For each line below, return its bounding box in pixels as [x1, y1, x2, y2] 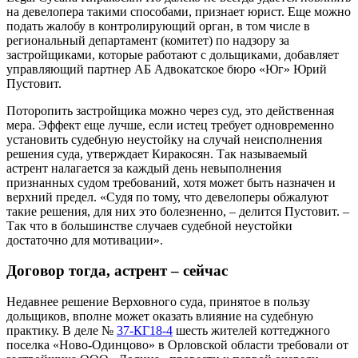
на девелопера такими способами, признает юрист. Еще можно [6, 4, 351, 18]
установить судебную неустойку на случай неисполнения [6, 132, 322, 146]
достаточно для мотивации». [6, 233, 173, 247]
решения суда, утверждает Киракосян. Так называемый [6, 146, 308, 161]
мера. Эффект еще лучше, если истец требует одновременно [6, 117, 334, 132]
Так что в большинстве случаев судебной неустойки [6, 218, 292, 233]
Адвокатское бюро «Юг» [154, 62, 290, 76]
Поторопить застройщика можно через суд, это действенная [6, 103, 334, 117]
